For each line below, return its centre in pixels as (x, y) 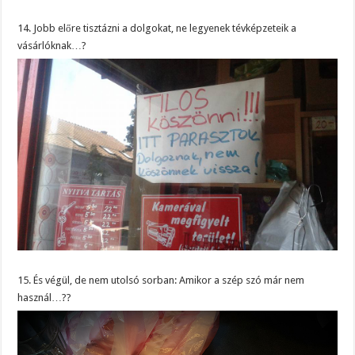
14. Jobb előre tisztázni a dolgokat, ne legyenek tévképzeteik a (157, 28)
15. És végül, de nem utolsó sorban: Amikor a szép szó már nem (161, 280)
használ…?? (45, 297)
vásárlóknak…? (52, 45)
